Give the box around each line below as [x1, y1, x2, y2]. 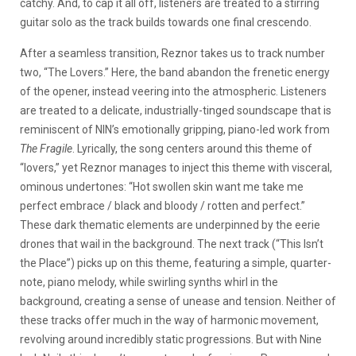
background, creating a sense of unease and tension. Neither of [20, 294, 336, 308]
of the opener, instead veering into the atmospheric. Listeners [20, 84, 327, 98]
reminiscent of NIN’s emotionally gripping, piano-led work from [20, 122, 330, 136]
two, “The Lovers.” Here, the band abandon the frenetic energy [20, 65, 330, 79]
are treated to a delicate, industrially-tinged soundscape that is [20, 103, 331, 117]
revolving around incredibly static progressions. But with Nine [20, 332, 322, 346]
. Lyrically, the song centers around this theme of [72, 141, 312, 155]
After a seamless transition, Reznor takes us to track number [20, 46, 325, 60]
